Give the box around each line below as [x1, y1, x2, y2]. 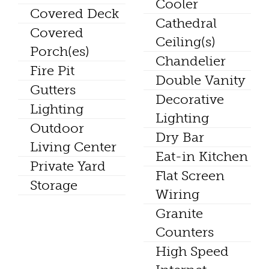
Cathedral [156, 15, 217, 32]
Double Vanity [156, 72, 246, 89]
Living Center [30, 139, 116, 156]
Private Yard [30, 158, 106, 175]
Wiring [156, 186, 199, 203]
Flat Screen [156, 168, 225, 184]
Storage [30, 177, 77, 194]
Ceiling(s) [156, 34, 216, 50]
